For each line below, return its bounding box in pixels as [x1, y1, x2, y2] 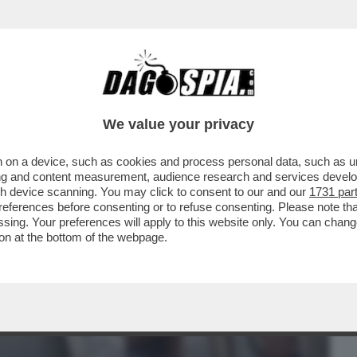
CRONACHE [171, 92, 237, 111]
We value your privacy [103, 116, 254, 132]
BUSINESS [11, 92, 73, 111]
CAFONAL [93, 92, 150, 111]
